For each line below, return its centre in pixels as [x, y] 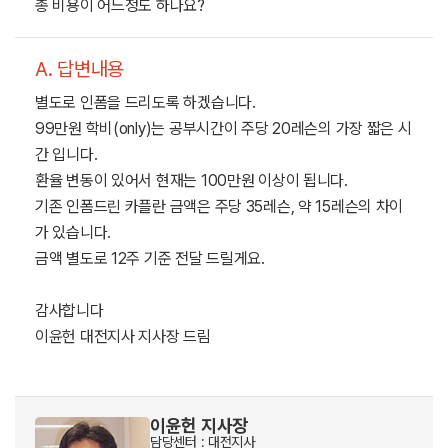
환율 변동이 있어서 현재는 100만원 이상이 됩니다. [191, 180]
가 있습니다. [73, 232]
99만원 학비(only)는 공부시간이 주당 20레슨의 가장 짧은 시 [223, 128]
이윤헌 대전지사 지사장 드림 [128, 336]
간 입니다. [68, 154]
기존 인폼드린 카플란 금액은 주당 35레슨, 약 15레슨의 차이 [219, 206]
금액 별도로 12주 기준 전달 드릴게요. [150, 258]
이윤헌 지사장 [199, 425]
